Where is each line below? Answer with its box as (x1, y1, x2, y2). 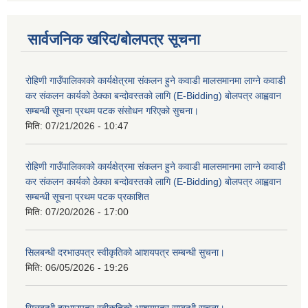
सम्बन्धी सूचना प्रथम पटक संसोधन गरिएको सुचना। (25, 104, 199, 116)
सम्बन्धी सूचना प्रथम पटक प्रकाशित (25, 190, 149, 202)
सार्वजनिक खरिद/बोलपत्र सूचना (27, 30, 200, 48)
